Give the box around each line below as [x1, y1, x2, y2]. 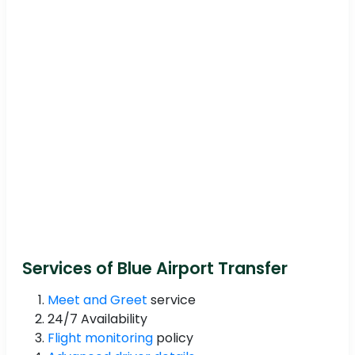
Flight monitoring [48, 329, 153, 348]
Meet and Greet [48, 291, 147, 310]
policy [153, 329, 193, 348]
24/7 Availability [48, 310, 147, 329]
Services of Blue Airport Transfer [22, 257, 288, 281]
